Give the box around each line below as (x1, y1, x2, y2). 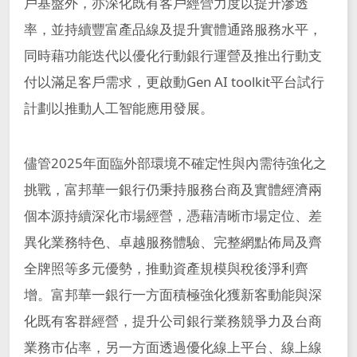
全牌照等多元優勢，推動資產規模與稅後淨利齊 (23, 259, 308, 278)
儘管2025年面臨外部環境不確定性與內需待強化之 (23, 154, 327, 173)
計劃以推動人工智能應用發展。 (23, 99, 214, 118)
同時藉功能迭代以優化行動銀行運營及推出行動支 (23, 46, 322, 65)
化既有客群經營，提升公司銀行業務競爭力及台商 (23, 312, 322, 331)
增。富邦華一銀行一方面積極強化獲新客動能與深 (23, 285, 322, 304)
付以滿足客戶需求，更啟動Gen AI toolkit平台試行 (23, 73, 324, 92)
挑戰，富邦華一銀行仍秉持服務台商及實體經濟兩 (23, 180, 322, 199)
